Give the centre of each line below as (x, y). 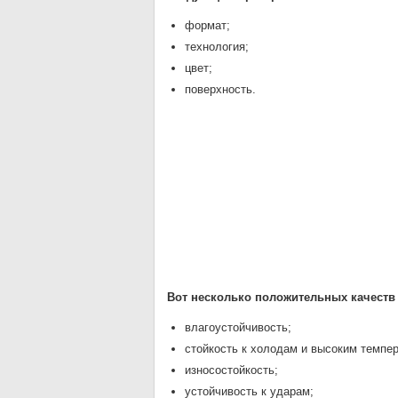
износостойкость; (231, 370)
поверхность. (220, 89)
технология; (217, 47)
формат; (207, 25)
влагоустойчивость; (238, 327)
